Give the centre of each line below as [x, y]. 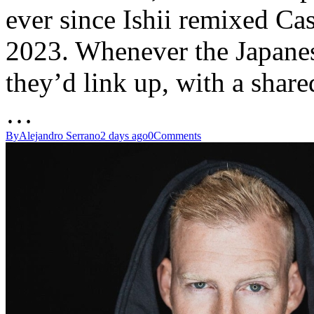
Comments [177, 136]
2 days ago [124, 136]
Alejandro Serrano [60, 136]
